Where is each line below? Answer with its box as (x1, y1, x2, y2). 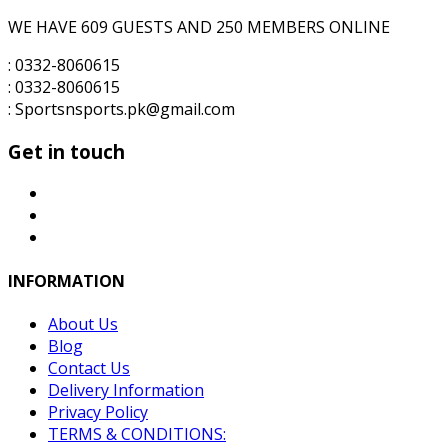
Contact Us (48, 356, 130, 379)
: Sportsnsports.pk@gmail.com (8, 98, 235, 120)
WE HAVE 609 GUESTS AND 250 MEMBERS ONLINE (8, 16, 390, 38)
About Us (48, 312, 118, 335)
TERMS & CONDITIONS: (48, 422, 226, 445)
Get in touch (8, 138, 125, 164)
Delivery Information (48, 378, 204, 401)
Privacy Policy (48, 400, 148, 423)
